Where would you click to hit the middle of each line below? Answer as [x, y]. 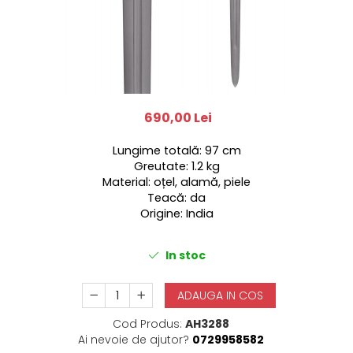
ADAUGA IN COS [221, 295]
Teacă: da [176, 197]
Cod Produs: [147, 323]
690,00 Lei [178, 117]
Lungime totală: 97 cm [176, 150]
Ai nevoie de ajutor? [133, 339]
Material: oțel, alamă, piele [176, 182]
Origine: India [176, 213]
